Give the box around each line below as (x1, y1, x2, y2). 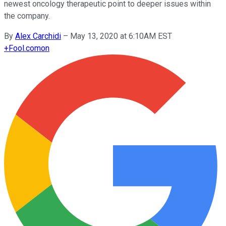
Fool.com (9, 43, 41, 53)
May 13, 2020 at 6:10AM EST (70, 31, 172, 41)
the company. (4, 11, 50, 21)
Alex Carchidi (15, 31, 61, 41)
